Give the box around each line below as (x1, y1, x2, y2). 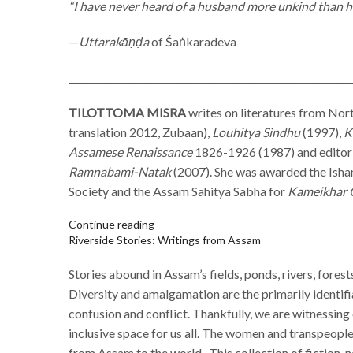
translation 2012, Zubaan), (69, 124, 212, 139)
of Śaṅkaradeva (149, 33, 236, 49)
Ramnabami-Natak (69, 163, 171, 179)
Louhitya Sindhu (212, 124, 300, 139)
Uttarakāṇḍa (79, 33, 149, 49)
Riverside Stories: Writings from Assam (69, 232, 261, 247)
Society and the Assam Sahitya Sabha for (69, 183, 288, 199)
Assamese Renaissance (69, 143, 192, 159)
